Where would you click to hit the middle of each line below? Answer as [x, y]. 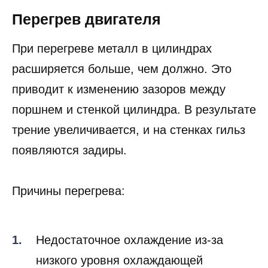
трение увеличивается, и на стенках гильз [129, 150]
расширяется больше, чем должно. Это [122, 89]
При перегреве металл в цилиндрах [112, 68]
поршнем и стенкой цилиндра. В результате [134, 130]
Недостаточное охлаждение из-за [130, 260]
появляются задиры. [69, 170]
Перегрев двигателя [86, 39]
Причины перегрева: [68, 211]
